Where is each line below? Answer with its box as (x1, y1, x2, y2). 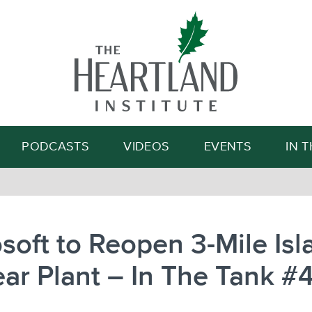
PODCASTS (22, 141, 90, 153)
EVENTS (203, 141, 251, 153)
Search (208, 73, 235, 81)
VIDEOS (123, 141, 170, 153)
